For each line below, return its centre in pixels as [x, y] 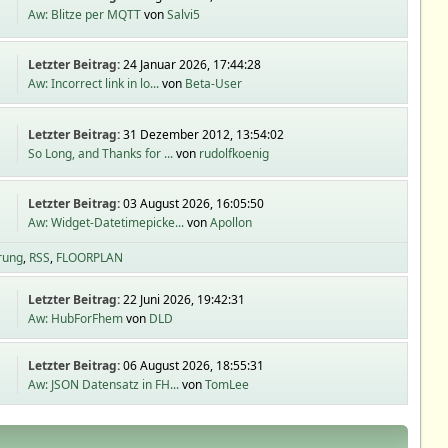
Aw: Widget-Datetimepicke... [106, 222]
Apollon [231, 222]
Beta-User [214, 83]
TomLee [227, 384]
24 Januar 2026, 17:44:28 [192, 64]
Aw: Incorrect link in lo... [94, 83]
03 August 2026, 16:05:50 [194, 203]
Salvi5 [184, 14]
